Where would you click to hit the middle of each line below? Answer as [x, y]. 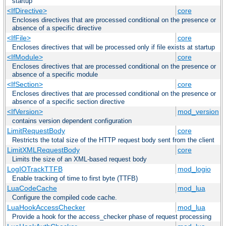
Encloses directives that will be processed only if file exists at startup [114, 47]
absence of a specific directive [57, 28]
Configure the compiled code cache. [65, 198]
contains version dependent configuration [72, 121]
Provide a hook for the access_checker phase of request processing [112, 217]
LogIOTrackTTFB [35, 169]
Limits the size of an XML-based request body [79, 159]
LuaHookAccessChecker [46, 208]
